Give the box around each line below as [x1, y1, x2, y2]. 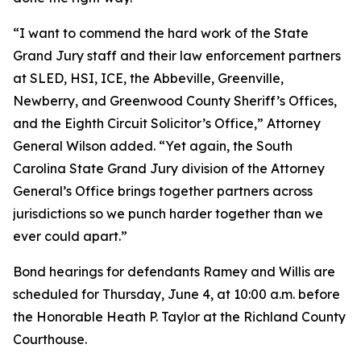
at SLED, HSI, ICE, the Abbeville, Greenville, [13, 70, 284, 86]
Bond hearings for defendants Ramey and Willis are [13, 263, 335, 280]
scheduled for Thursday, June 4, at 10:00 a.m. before [13, 286, 340, 302]
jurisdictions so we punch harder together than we [13, 205, 323, 222]
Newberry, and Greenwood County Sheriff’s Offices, [13, 93, 337, 109]
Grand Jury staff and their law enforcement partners [13, 48, 341, 64]
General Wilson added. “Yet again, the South [13, 138, 293, 154]
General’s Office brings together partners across [13, 183, 313, 199]
